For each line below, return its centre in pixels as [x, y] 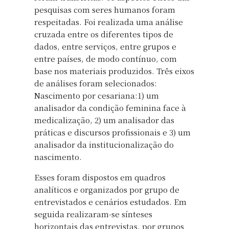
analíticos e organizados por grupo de [107, 189]
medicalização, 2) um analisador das [104, 120]
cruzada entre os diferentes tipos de [104, 34]
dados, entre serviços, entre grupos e [105, 46]
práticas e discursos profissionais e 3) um [112, 132]
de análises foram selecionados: [96, 83]
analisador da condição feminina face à [110, 107]
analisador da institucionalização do [104, 144]
